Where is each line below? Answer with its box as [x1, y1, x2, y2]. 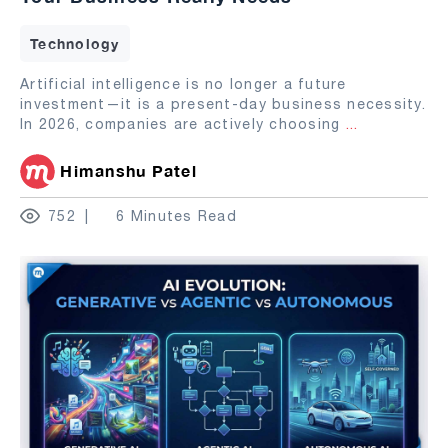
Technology [30, 34, 120, 52]
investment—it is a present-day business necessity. [20, 95, 427, 112]
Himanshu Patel [60, 160, 197, 180]
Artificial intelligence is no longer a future [20, 75, 347, 92]
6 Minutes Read [116, 207, 237, 224]
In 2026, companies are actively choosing [20, 115, 346, 132]
